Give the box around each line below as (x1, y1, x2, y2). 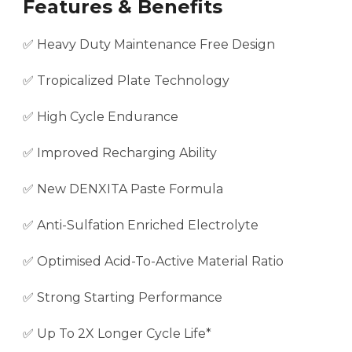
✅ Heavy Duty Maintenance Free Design (23, 37, 275, 53)
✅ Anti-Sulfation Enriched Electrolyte (23, 218, 258, 233)
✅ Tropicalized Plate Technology (23, 73, 229, 89)
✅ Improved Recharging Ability (23, 145, 217, 161)
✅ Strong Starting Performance (23, 290, 222, 306)
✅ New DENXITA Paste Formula (23, 181, 223, 197)
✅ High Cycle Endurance (23, 109, 178, 125)
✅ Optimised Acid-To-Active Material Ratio (23, 254, 284, 269)
